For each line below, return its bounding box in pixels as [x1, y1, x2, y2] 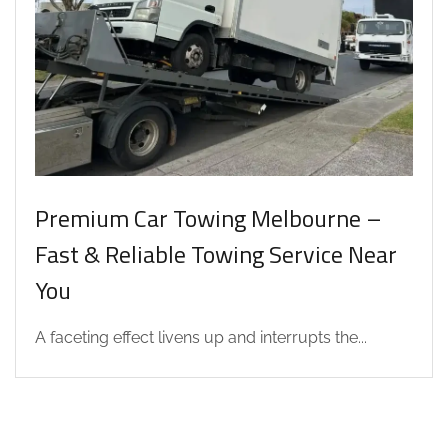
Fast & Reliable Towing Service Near [35, 235, 397, 272]
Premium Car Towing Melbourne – [35, 199, 382, 236]
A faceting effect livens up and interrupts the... [35, 327, 367, 347]
